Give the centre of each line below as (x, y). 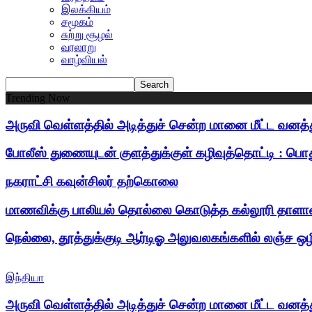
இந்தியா (25, 278)
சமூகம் (77, 22)
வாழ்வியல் (84, 59)
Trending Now (38, 97)
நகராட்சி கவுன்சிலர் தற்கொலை (92, 182)
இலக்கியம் (86, 9)
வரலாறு (79, 47)
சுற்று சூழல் (87, 34)
